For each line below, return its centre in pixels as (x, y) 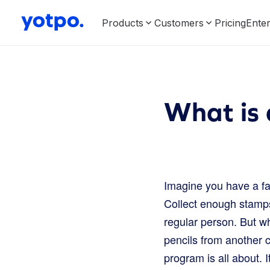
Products (123, 23)
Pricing (230, 23)
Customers (179, 23)
